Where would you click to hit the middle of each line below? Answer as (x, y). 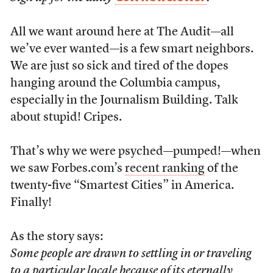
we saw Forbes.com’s (67, 169)
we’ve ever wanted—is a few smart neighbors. (132, 49)
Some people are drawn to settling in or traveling (131, 254)
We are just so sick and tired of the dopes (119, 66)
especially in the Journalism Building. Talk (124, 101)
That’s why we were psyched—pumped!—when (135, 152)
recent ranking (165, 169)
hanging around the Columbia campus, (115, 83)
